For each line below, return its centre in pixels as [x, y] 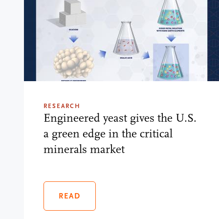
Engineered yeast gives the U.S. [120, 118]
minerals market [84, 149]
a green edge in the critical [108, 133]
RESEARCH [62, 106]
